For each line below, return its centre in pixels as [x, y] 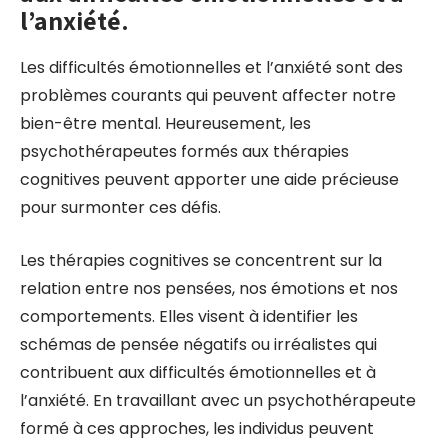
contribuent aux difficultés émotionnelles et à [198, 372]
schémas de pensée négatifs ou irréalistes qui [198, 344]
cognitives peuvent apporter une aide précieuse [209, 179]
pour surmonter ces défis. [120, 207]
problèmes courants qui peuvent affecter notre [208, 95]
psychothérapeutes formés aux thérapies [184, 151]
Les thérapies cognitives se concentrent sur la [201, 260]
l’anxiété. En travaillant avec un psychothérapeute [218, 400]
